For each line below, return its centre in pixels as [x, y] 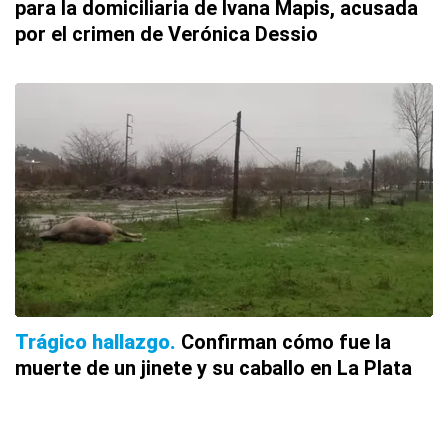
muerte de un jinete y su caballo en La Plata [213, 368]
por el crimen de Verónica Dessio [166, 33]
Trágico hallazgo [92, 342]
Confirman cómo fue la [286, 342]
